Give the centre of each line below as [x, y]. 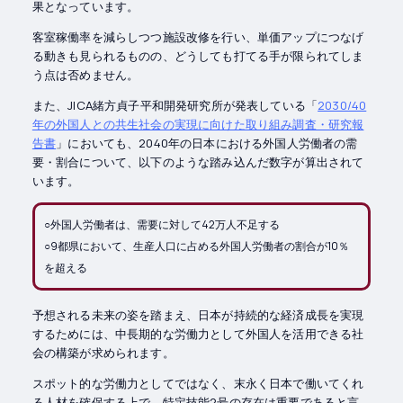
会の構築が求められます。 [103, 352]
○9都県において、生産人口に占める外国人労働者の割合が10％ [196, 246]
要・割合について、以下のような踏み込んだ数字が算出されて [198, 161]
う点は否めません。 [85, 74]
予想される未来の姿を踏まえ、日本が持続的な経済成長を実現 [198, 314]
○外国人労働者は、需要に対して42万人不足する [161, 225]
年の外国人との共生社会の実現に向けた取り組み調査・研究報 [198, 124]
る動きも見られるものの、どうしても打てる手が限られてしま [198, 55]
